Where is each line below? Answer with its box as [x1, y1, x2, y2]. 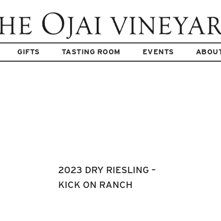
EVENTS [142, 47, 174, 56]
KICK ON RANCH [58, 179, 133, 190]
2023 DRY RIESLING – [58, 164, 156, 176]
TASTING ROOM [61, 47, 121, 56]
